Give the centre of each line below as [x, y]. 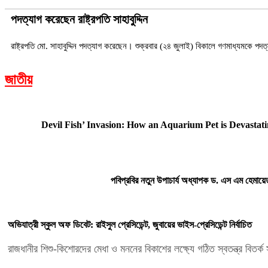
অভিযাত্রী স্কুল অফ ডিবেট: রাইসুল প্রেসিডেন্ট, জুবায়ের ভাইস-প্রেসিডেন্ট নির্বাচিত [130, 224]
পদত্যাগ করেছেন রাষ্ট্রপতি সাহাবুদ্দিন [79, 19]
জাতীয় [19, 80]
